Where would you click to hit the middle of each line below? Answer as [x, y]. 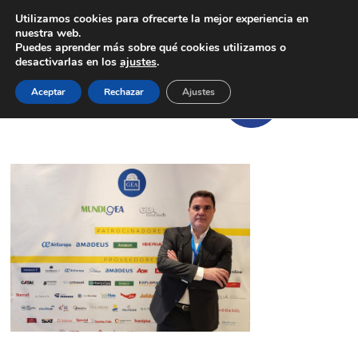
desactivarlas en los [68, 62]
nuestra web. [48, 33]
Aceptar [48, 92]
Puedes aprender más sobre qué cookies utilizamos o [151, 48]
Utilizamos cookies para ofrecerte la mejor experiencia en [162, 19]
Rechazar [124, 92]
